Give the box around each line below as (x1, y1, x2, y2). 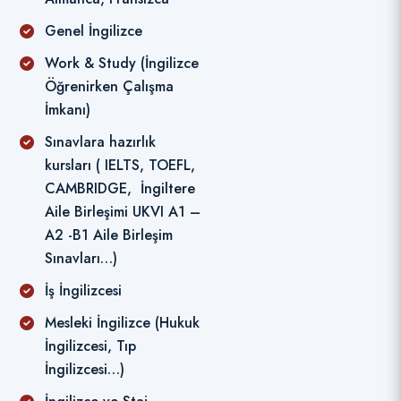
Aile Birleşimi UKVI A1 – (45, 201, 200, 223)
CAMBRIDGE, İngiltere (45, 178, 195, 200)
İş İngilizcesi (45, 280, 122, 302)
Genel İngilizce (45, 21, 142, 42)
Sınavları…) (45, 248, 117, 269)
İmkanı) (45, 99, 90, 121)
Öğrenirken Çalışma (45, 76, 174, 98)
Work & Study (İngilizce (45, 53, 199, 74)
